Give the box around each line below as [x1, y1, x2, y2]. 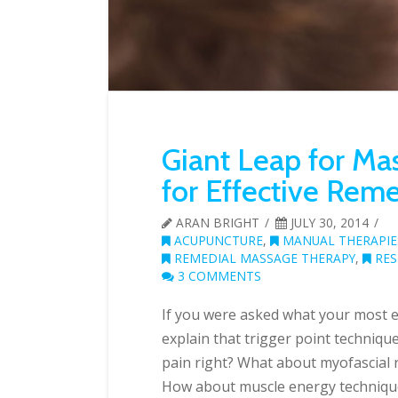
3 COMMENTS [174, 267, 261, 284]
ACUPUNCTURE [171, 231, 263, 249]
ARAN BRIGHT [172, 213, 259, 231]
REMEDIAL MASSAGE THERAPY [171, 249, 355, 267]
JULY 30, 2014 [287, 213, 369, 231]
